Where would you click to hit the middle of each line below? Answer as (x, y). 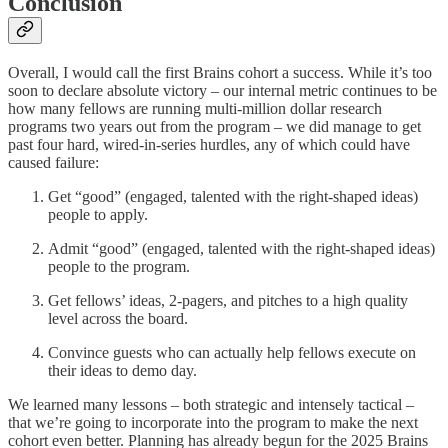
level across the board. (118, 318)
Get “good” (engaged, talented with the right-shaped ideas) (233, 196)
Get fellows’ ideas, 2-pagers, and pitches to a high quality (228, 300)
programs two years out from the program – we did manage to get (214, 126)
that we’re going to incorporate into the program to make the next (213, 422)
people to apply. (98, 214)
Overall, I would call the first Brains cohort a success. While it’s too (220, 72)
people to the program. (119, 266)
